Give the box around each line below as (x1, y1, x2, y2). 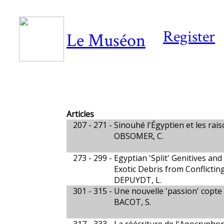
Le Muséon (66, 29, 145, 52)
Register (163, 26, 215, 47)
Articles (66, 108, 94, 119)
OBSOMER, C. (114, 130, 163, 141)
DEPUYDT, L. (114, 174, 161, 185)
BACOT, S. (114, 196, 151, 207)
